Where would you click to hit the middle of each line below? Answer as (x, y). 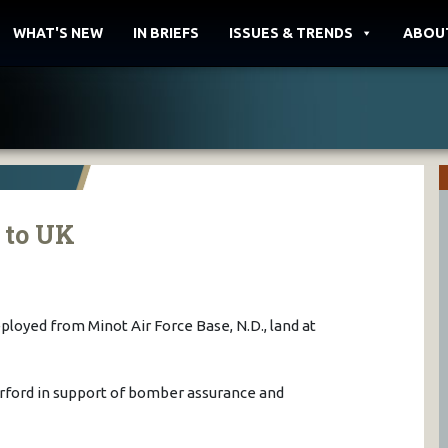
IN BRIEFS (166, 33)
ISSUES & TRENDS (291, 33)
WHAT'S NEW (58, 33)
